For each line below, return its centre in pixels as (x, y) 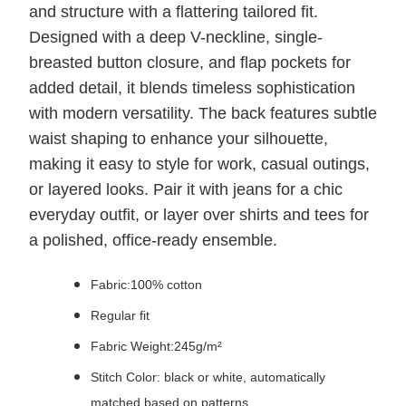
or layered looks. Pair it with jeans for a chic (186, 190)
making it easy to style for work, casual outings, (199, 164)
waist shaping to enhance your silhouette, (179, 139)
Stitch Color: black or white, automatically (208, 377)
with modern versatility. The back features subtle (203, 114)
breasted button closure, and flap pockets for (190, 63)
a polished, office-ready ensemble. (153, 241)
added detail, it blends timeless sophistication (192, 88)
